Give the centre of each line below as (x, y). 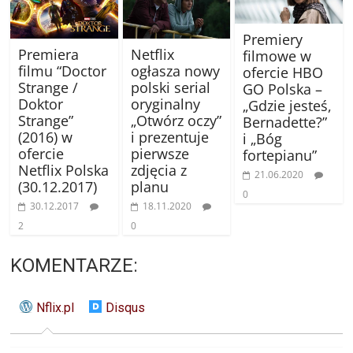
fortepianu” (279, 156)
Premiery (272, 40)
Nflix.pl (55, 307)
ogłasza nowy (175, 71)
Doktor (41, 104)
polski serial (170, 87)
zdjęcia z (158, 170)
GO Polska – (282, 89)
